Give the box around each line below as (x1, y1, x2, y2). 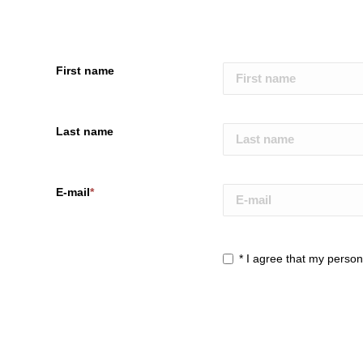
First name (55, 63, 114, 77)
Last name (55, 124, 113, 138)
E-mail (55, 185, 90, 199)
